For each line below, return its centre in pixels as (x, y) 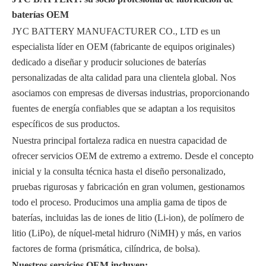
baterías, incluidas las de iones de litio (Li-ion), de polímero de (128, 218)
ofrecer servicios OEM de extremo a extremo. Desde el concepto (133, 156)
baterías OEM (40, 15)
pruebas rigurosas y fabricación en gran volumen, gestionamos (128, 187)
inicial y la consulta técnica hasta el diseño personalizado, (119, 171)
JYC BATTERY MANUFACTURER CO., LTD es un (116, 31)
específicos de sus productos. (66, 124)
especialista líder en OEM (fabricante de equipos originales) (123, 47)
